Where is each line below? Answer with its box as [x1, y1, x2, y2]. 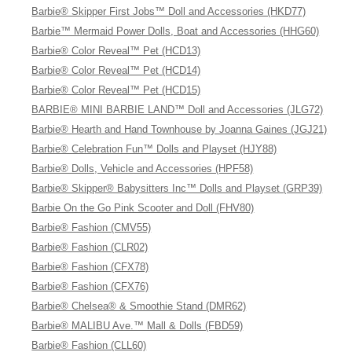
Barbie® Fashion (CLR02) [31, 241, 148, 253]
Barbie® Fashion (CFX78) [31, 261, 149, 273]
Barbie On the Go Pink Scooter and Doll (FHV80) [31, 202, 255, 214]
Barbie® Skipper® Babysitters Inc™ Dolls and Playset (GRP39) [31, 182, 323, 194]
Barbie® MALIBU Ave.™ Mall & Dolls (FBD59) [31, 320, 244, 332]
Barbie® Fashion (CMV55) [31, 222, 152, 233]
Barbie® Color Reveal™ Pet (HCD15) [31, 84, 201, 96]
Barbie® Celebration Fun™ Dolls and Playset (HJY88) [31, 143, 277, 155]
